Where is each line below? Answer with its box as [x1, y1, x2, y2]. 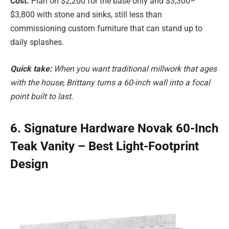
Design [10, 157, 48, 172]
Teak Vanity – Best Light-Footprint [10, 139, 199, 154]
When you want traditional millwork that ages [54, 63, 217, 74]
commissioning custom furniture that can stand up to [10, 24, 202, 34]
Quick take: [10, 63, 54, 74]
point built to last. [10, 91, 73, 101]
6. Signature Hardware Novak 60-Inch [10, 121, 218, 136]
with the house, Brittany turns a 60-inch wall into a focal [10, 77, 210, 87]
